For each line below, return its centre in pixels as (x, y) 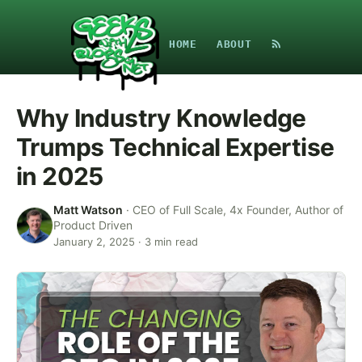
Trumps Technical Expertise (175, 147)
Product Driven (93, 225)
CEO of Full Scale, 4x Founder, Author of (238, 210)
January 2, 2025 (94, 242)
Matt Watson (88, 210)
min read (175, 242)
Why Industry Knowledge (161, 118)
